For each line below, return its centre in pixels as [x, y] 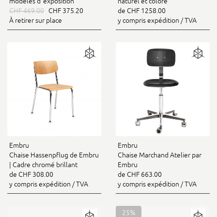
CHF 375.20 [64, 11]
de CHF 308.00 [31, 175]
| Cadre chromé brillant [43, 165]
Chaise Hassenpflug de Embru [54, 155]
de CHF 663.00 [140, 175]
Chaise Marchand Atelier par [160, 155]
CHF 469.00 [27, 11]
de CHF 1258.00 [142, 11]
